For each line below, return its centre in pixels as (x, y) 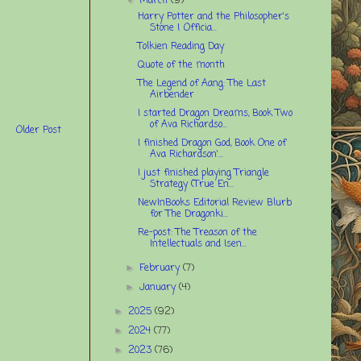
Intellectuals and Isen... (198, 244)
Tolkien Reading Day (180, 46)
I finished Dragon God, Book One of (212, 143)
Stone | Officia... (183, 28)
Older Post (39, 131)
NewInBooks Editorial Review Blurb (214, 203)
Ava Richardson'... (186, 154)
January (160, 287)
